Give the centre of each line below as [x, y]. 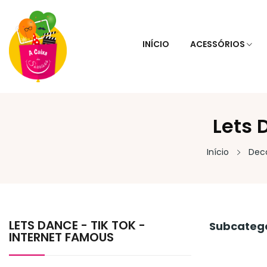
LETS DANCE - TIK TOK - [77, 225]
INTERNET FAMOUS [61, 237]
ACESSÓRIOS [218, 44]
